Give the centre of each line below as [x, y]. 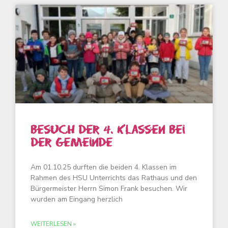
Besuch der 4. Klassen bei [108, 130]
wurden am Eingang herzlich [77, 199]
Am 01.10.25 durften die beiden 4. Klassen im [104, 167]
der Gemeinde [72, 142]
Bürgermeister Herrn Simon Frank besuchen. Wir [109, 189]
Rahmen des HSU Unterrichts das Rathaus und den [114, 178]
